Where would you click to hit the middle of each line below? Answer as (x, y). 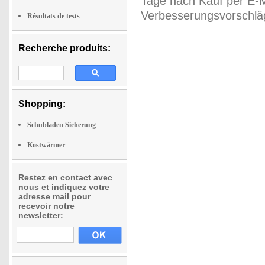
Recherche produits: (64, 48)
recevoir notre (46, 206)
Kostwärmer (46, 145)
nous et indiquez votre (64, 187)
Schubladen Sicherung (62, 125)
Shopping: (42, 104)
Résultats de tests (54, 16)
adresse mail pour (54, 196)
